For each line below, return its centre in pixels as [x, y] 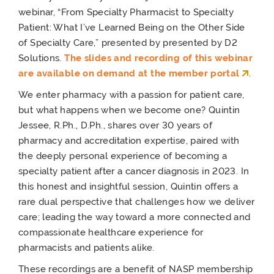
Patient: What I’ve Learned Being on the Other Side [132, 27]
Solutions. [42, 58]
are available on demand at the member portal [129, 73]
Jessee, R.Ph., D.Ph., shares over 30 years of [115, 125]
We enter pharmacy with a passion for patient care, [131, 94]
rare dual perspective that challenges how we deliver [137, 202]
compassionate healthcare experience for [111, 232]
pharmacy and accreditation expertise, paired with [129, 140]
